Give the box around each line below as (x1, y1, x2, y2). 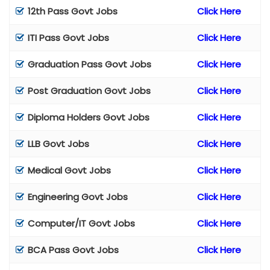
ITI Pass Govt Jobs (28, 31, 109, 44)
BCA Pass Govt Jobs (28, 243, 119, 256)
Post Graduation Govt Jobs (28, 84, 151, 97)
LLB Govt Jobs (28, 137, 89, 150)
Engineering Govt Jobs (28, 190, 128, 203)
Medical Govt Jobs (28, 163, 111, 177)
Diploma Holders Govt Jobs (28, 110, 149, 124)
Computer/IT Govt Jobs (28, 216, 135, 230)
